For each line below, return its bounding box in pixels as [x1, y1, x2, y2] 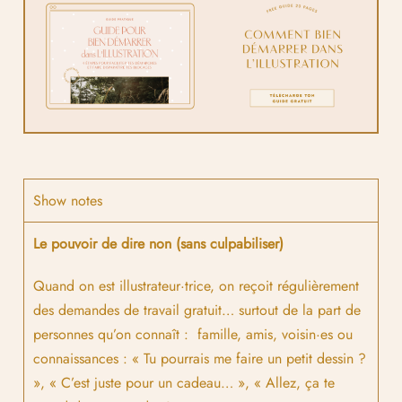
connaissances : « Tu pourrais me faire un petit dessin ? [33, 347, 366, 369]
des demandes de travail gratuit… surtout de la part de [33, 299, 361, 320]
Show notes [33, 189, 102, 211]
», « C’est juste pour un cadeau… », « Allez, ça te [33, 371, 335, 393]
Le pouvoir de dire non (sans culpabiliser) [33, 232, 284, 254]
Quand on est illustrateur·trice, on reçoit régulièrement [33, 275, 359, 296]
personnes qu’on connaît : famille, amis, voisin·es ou [33, 323, 353, 345]
